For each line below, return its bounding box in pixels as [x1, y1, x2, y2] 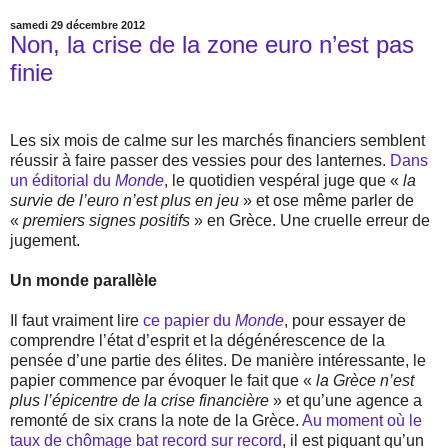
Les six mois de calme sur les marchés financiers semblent [10, 131, 425, 149]
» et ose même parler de [243, 191, 414, 209]
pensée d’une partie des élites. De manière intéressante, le [10, 351, 426, 369]
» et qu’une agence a [273, 391, 422, 409]
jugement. [10, 231, 80, 249]
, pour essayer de [284, 311, 406, 329]
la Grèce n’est [316, 371, 414, 389]
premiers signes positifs [23, 211, 194, 229]
